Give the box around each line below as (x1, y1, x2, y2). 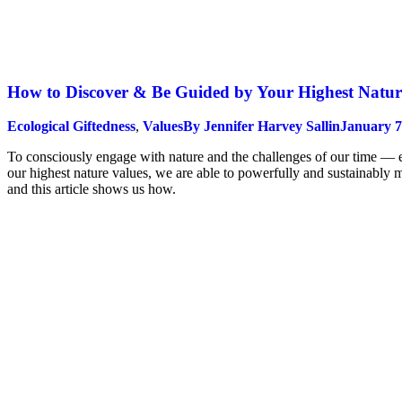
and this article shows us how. (7, 181, 176, 197)
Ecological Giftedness (7, 118, 135, 135)
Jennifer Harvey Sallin (204, 118, 340, 135)
